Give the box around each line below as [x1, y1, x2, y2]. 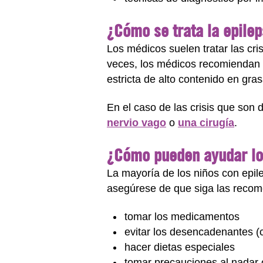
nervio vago [107, 117, 166, 129]
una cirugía [178, 117, 234, 129]
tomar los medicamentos [124, 211, 240, 222]
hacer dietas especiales [124, 241, 235, 253]
